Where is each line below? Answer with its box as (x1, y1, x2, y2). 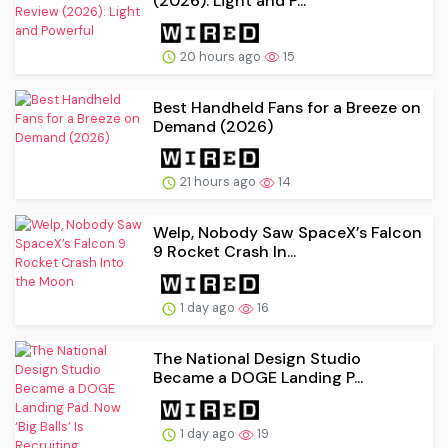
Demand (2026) (153, 115, 273, 137)
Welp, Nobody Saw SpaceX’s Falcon (153, 222, 422, 244)
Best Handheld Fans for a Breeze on (153, 96, 421, 118)
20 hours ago (177, 47, 264, 65)
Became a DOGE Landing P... (153, 367, 363, 389)
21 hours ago (177, 173, 259, 191)
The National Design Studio (153, 348, 361, 370)
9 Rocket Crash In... (153, 241, 296, 263)
